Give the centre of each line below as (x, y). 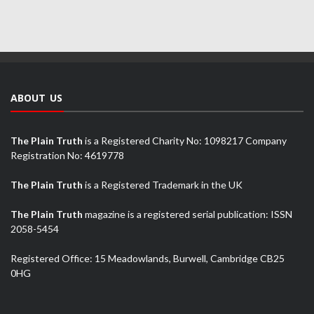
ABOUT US (36, 98)
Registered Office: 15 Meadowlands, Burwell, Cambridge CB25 (148, 258)
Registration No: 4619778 (67, 155)
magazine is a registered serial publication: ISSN (187, 214)
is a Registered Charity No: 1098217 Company (185, 141)
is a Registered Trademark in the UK (163, 185)
